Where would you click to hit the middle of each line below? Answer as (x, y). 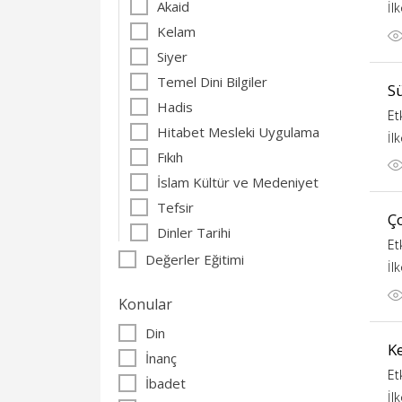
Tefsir (175, 207)
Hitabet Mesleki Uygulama (238, 132)
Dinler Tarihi (194, 232)
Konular (145, 304)
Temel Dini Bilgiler (212, 82)
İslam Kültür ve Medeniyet (238, 182)
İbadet (166, 383)
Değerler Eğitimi (195, 259)
